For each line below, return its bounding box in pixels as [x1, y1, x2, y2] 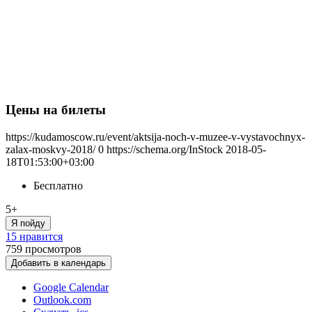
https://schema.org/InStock [107, 143, 223, 155]
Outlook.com [33, 294, 91, 306]
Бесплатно [33, 180, 83, 192]
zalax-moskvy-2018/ [6, 143, 95, 155]
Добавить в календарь [11, 258, 106, 268]
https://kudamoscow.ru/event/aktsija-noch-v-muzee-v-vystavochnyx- [6, 131, 305, 143]
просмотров [25, 243, 81, 255]
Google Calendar [33, 281, 109, 293]
